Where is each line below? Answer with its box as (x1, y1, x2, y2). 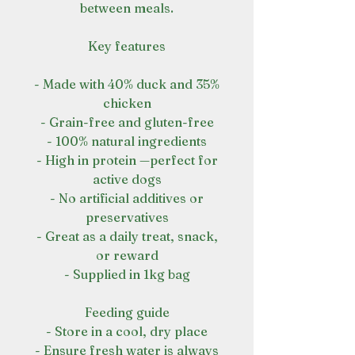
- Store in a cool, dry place (46, 323, 208, 339)
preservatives (85, 209, 169, 225)
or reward (95, 247, 158, 263)
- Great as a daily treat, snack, (36, 228, 218, 244)
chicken (102, 95, 151, 111)
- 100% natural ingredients (47, 133, 207, 149)
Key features (88, 38, 166, 54)
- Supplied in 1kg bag (63, 266, 190, 282)
